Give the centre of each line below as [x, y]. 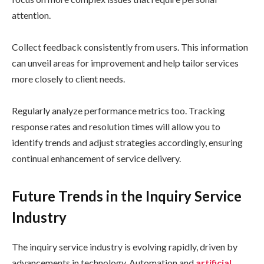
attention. [31, 15]
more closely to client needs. [68, 79]
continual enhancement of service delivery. [96, 159]
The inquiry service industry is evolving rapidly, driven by [125, 246]
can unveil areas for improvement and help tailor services [125, 63]
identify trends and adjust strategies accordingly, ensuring [127, 143]
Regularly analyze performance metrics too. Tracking [118, 111]
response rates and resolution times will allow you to [116, 127]
